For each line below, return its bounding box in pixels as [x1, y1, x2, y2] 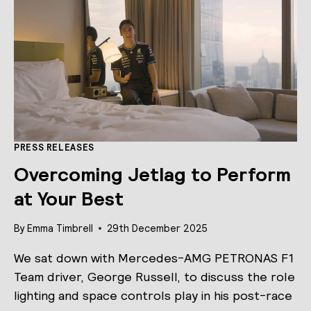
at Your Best [14, 186, 124, 212]
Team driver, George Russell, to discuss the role [14, 268, 295, 285]
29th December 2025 [107, 221, 208, 235]
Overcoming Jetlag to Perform [14, 162, 291, 187]
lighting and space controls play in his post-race [14, 287, 292, 303]
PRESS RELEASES [14, 141, 94, 153]
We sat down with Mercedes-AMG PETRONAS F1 [14, 249, 294, 266]
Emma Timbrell [27, 221, 94, 235]
